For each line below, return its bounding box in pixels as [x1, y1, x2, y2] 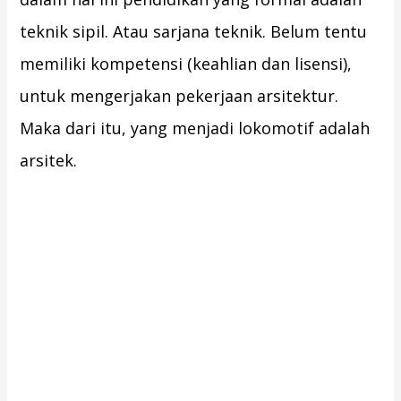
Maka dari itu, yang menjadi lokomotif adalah [20, 117, 371, 140]
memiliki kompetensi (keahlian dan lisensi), [20, 53, 353, 75]
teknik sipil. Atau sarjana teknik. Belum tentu [20, 21, 368, 43]
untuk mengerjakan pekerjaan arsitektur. [20, 85, 339, 107]
